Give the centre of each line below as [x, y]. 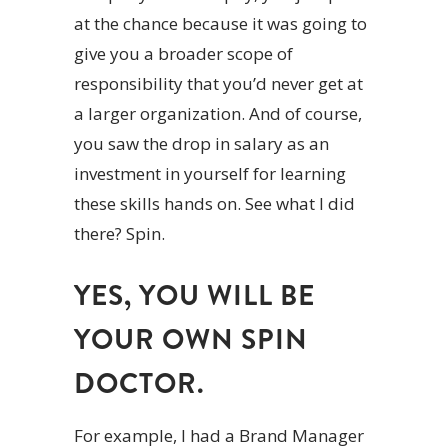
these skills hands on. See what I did [214, 204]
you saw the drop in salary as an [201, 144]
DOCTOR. [139, 384]
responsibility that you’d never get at [218, 84]
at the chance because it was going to [220, 24]
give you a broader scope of [183, 54]
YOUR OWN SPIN [191, 340]
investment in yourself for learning [210, 174]
